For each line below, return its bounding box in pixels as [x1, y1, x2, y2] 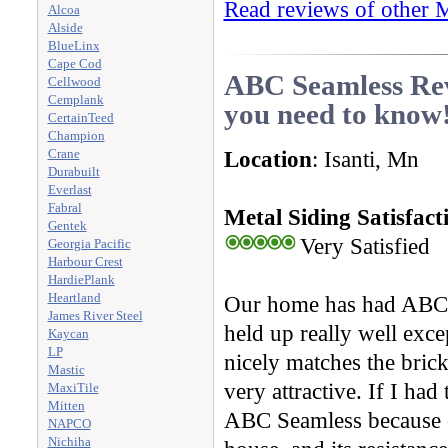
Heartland [47, 290, 101, 305]
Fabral [47, 200, 82, 215]
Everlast [47, 182, 92, 197]
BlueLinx [47, 38, 100, 53]
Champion [47, 128, 105, 143]
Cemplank [47, 92, 104, 107]
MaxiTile [47, 380, 99, 395]
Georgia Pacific [47, 236, 131, 251]
